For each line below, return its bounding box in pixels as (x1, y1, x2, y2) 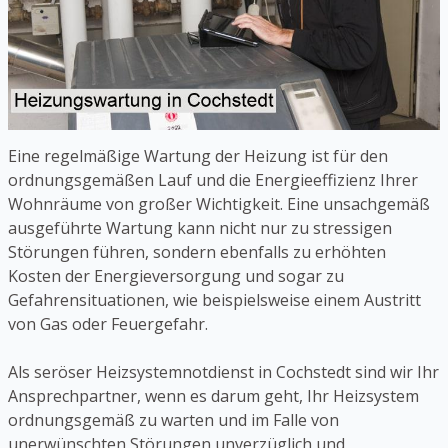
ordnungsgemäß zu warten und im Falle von (8, 408, 339, 431)
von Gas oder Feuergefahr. (8, 312, 208, 335)
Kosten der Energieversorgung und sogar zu (8, 264, 344, 287)
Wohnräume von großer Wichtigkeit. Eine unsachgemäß (8, 192, 430, 215)
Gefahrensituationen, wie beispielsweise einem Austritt (8, 288, 421, 311)
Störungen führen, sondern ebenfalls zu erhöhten (8, 240, 386, 263)
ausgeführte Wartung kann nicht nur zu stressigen (8, 216, 392, 239)
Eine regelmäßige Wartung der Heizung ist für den (8, 144, 388, 167)
